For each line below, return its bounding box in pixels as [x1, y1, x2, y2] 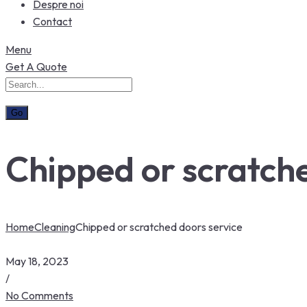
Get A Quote [5, 59, 67, 73]
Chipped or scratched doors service [75, 219, 243, 234]
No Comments [5, 288, 73, 302]
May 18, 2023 [5, 254, 69, 268]
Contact [33, 14, 72, 28]
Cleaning [34, 219, 75, 234]
